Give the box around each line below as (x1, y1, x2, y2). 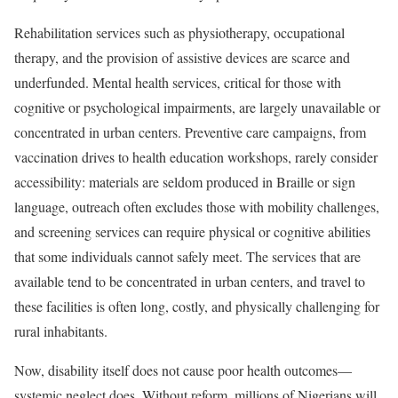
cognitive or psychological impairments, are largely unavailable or (14, 98, 380, 116)
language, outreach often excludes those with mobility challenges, (14, 197, 379, 216)
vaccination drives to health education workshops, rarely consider (14, 147, 378, 166)
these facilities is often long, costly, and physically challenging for (14, 297, 379, 315)
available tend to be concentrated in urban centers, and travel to (14, 272, 365, 291)
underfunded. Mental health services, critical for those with (14, 73, 341, 92)
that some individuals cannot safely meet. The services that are (14, 247, 361, 266)
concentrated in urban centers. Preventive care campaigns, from (14, 123, 366, 141)
